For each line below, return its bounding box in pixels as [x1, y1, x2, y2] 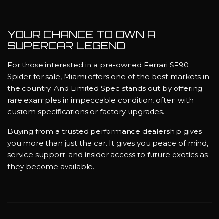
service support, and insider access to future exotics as [7, 150, 208, 159]
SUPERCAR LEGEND [7, 39, 128, 52]
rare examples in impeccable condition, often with [7, 95, 194, 105]
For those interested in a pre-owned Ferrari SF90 [7, 60, 189, 69]
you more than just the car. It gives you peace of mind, [7, 138, 208, 148]
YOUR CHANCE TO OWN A [7, 27, 155, 41]
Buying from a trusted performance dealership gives [7, 126, 202, 136]
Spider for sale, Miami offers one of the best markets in [7, 71, 209, 81]
